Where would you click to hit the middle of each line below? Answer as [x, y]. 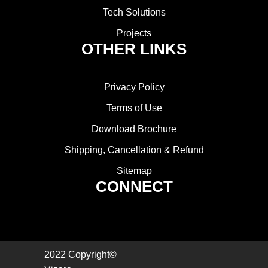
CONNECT [134, 187]
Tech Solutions [134, 13]
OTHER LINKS [134, 49]
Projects [134, 33]
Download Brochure [134, 129]
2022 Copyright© [80, 255]
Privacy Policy [134, 87]
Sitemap [134, 171]
